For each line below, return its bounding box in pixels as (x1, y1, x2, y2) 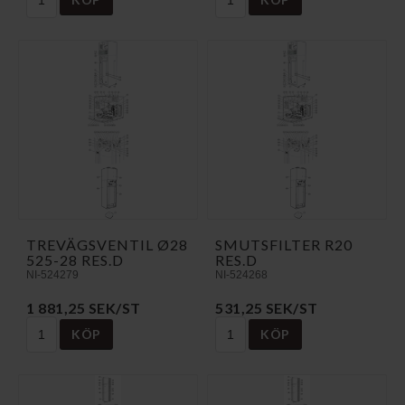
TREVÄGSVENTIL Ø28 (26, 235, 188, 253)
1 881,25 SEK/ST (26, 298, 141, 316)
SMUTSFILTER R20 (215, 235, 353, 253)
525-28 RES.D (26, 250, 124, 268)
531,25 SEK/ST (215, 298, 318, 316)
